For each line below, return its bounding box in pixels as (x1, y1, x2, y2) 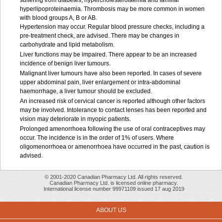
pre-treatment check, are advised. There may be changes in (20, 32, 179, 39)
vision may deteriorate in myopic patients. (20, 115, 132, 122)
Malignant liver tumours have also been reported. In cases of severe (20, 70, 202, 77)
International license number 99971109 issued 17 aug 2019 (43, 186, 184, 192)
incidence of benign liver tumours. (20, 60, 112, 67)
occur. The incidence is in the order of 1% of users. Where (20, 134, 174, 141)
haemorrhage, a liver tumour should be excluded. (20, 88, 154, 95)
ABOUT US (96, 207, 126, 214)
